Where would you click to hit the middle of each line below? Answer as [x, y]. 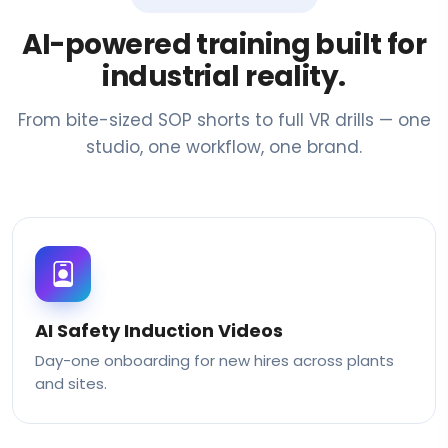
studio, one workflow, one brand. [224, 147]
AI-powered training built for [224, 45]
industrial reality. [224, 77]
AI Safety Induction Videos [159, 331]
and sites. [71, 384]
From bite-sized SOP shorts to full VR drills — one [224, 120]
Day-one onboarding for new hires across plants [214, 361]
